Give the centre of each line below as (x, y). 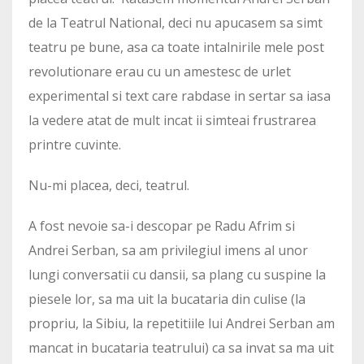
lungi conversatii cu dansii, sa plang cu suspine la (177, 275)
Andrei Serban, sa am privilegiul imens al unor (168, 251)
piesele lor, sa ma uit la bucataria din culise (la (167, 299)
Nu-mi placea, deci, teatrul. (109, 186)
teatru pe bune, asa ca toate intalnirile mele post (176, 48)
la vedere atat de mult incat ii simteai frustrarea (172, 121)
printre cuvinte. (75, 145)
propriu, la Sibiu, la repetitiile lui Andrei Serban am (182, 324)
